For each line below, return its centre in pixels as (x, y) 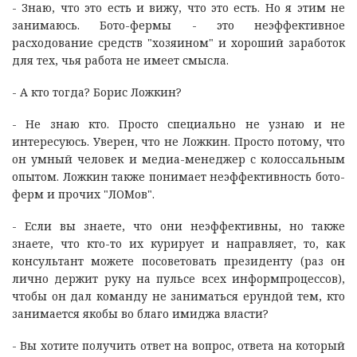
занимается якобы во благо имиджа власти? (140, 313)
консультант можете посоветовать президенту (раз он (178, 261)
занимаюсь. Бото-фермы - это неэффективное (178, 25)
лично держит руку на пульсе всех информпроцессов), (178, 278)
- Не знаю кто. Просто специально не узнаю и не (178, 124)
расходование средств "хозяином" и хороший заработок (178, 42)
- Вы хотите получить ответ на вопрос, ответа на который (178, 345)
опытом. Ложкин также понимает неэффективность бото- (178, 176)
